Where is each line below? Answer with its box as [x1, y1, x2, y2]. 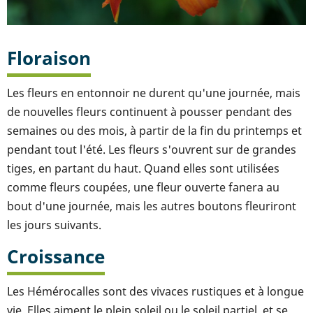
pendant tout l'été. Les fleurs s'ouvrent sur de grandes [7, 141, 296, 157]
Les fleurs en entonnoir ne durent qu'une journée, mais [7, 85, 300, 101]
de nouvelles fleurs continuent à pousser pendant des [7, 103, 292, 119]
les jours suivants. [7, 217, 101, 233]
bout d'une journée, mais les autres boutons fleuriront [7, 198, 296, 214]
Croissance [7, 244, 105, 269]
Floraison [7, 45, 91, 71]
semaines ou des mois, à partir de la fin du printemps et [7, 122, 302, 138]
